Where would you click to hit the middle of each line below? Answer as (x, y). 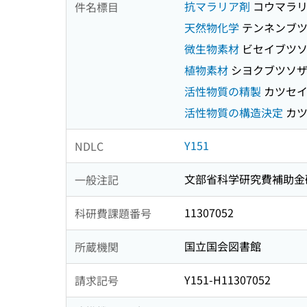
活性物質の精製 (223, 91)
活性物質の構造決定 (234, 113)
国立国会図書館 (223, 246)
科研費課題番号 (113, 213)
